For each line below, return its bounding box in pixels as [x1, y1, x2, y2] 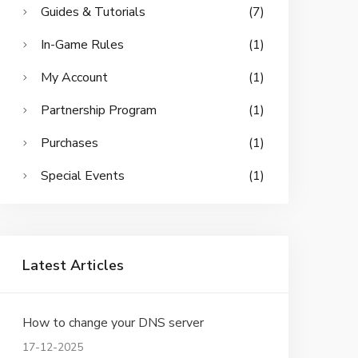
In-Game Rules [40, 36, 124, 54]
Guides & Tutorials [40, 3, 145, 21]
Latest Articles [22, 256, 124, 275]
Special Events [40, 167, 125, 185]
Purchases [40, 134, 98, 152]
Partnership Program [40, 101, 157, 119]
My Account [40, 69, 108, 86]
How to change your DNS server [22, 314, 204, 332]
